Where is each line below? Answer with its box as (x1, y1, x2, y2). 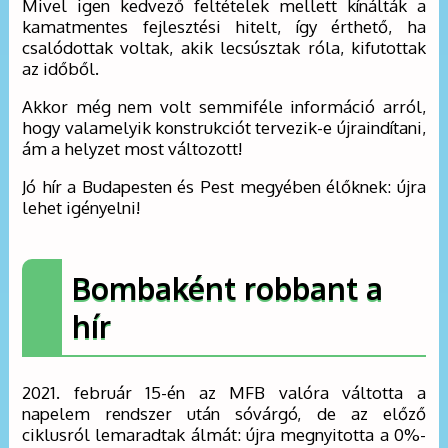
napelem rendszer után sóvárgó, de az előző (22, 403, 426, 425)
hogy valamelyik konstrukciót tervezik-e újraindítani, (22, 116, 426, 138)
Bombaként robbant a (72, 269, 384, 308)
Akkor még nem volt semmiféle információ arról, (22, 95, 426, 117)
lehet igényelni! (22, 196, 141, 218)
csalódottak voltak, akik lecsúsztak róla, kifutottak (22, 36, 426, 58)
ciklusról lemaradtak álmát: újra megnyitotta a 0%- (22, 424, 426, 446)
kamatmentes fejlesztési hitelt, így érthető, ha (22, 15, 426, 37)
